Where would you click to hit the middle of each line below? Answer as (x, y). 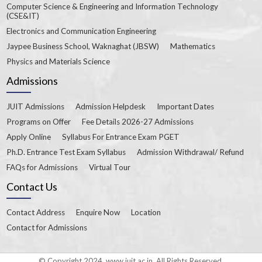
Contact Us (32, 186)
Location (146, 212)
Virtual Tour (110, 167)
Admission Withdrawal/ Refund (191, 152)
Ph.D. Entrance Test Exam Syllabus (66, 152)
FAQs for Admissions (42, 167)
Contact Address (36, 212)
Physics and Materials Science (58, 61)
